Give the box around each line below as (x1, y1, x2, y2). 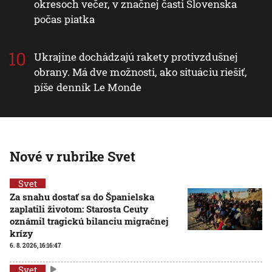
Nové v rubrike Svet (10, 147, 135, 165)
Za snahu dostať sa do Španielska (10, 190, 154, 203)
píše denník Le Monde (34, 80, 142, 94)
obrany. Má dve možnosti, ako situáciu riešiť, (34, 64, 247, 79)
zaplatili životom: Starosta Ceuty (10, 202, 148, 215)
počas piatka (34, 12, 95, 26)
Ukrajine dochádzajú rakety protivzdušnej (34, 49, 238, 64)
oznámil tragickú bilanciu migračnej (10, 214, 168, 227)
